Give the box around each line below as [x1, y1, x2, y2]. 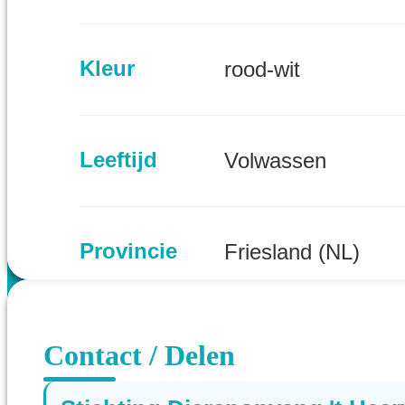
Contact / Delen [43, 339, 235, 372]
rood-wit [224, 57, 300, 82]
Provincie [80, 239, 177, 264]
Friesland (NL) [224, 240, 360, 265]
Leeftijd [80, 147, 157, 173]
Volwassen [224, 148, 326, 174]
